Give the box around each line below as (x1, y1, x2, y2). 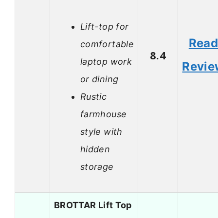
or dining (80, 73, 119, 84)
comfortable (80, 38, 134, 49)
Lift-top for (80, 21, 129, 32)
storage (80, 161, 114, 172)
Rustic (80, 91, 107, 102)
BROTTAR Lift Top (54, 200, 132, 211)
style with (80, 126, 123, 137)
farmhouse (80, 109, 127, 119)
